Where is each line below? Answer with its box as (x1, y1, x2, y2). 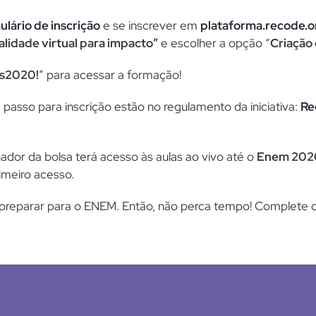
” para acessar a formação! (39, 66, 181, 83)
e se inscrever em (100, 17, 200, 33)
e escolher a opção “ (158, 35, 270, 51)
